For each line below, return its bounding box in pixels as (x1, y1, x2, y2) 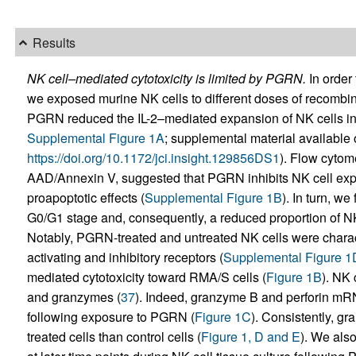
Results (32, 33, 75, 52)
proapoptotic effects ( (26, 188, 145, 207)
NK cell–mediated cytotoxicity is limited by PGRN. (26, 69, 306, 88)
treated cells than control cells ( (26, 327, 201, 346)
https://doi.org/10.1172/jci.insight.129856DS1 (26, 149, 280, 168)
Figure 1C (194, 308, 251, 327)
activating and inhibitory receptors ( (26, 248, 223, 267)
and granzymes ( (26, 288, 121, 307)
